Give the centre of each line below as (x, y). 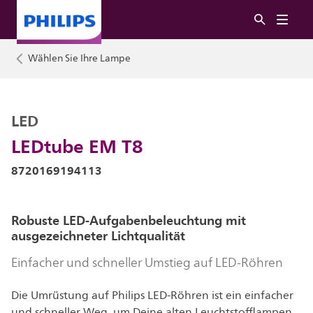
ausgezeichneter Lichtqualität (98, 236)
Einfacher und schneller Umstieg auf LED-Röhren (147, 263)
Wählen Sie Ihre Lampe (79, 58)
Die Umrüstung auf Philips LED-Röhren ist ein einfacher (152, 296)
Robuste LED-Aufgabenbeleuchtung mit (129, 220)
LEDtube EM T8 (77, 146)
